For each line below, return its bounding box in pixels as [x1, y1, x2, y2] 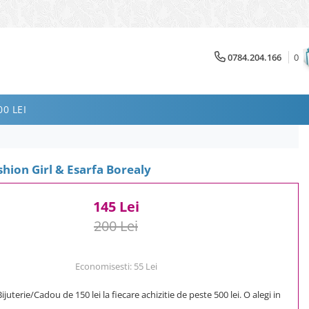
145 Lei [92, 197, 139, 216]
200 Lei [94, 216, 138, 235]
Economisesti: [74, 259, 134, 272]
